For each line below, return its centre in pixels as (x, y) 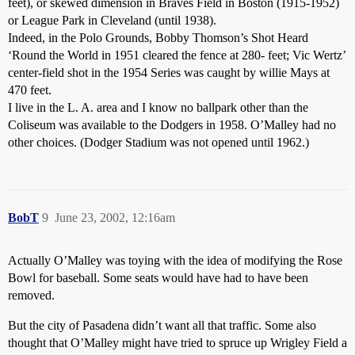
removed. (31, 295)
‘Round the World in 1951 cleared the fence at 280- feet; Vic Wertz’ (177, 55)
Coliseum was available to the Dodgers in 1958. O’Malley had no (172, 125)
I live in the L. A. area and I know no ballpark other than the (158, 107)
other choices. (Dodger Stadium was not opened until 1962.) (158, 142)
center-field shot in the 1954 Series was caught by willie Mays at (169, 73)
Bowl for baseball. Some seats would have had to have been (158, 278)
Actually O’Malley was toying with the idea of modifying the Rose (175, 260)
